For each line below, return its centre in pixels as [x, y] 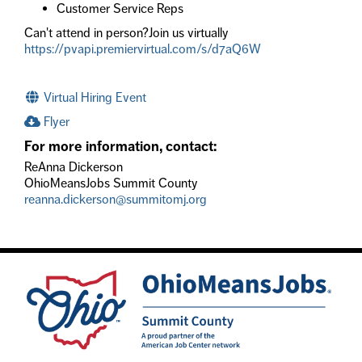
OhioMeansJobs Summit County [111, 183]
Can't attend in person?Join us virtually [126, 32]
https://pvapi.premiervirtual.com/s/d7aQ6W [143, 48]
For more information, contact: [120, 146]
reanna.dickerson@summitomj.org [116, 199]
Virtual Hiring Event [93, 97]
